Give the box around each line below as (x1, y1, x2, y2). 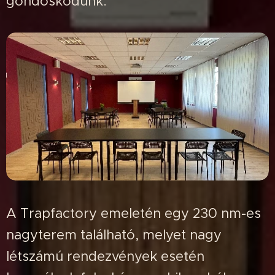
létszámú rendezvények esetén (6, 247, 204, 265)
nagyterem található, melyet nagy (6, 226, 222, 243)
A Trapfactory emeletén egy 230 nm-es (6, 204, 261, 222)
